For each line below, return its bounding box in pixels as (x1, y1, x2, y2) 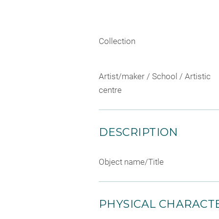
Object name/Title (99, 156, 164, 167)
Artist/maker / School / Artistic (99, 71, 211, 81)
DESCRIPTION (99, 125, 178, 139)
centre (99, 85, 122, 95)
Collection (99, 36, 135, 46)
